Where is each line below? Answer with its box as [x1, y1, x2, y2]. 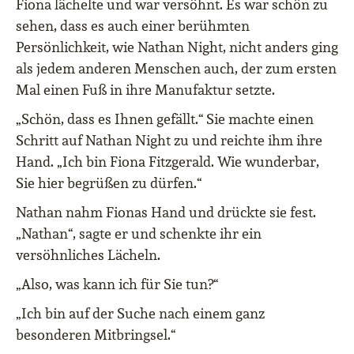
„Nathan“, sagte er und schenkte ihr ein [16, 224, 262, 243]
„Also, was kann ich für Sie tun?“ [16, 275, 218, 294]
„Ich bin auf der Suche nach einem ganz [16, 304, 265, 323]
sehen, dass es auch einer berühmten [16, 17, 250, 36]
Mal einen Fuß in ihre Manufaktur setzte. [16, 81, 275, 100]
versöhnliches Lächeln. [16, 246, 160, 265]
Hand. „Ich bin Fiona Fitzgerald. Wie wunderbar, [16, 153, 319, 171]
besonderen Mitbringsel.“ [16, 326, 175, 345]
